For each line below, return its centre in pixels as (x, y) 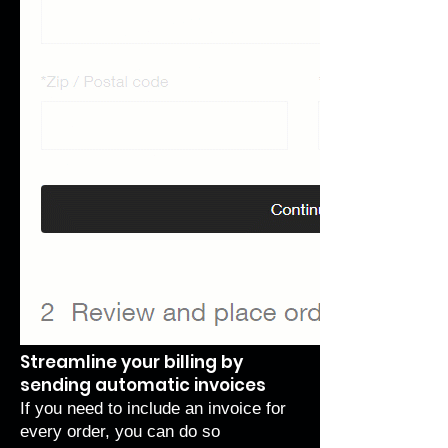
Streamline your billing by (131, 362)
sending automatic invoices (143, 385)
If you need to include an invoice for (153, 408)
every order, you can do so (120, 431)
